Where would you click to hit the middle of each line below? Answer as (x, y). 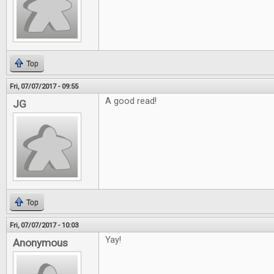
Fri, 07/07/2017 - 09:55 (44, 86)
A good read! (131, 101)
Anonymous (40, 243)
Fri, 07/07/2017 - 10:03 (44, 225)
